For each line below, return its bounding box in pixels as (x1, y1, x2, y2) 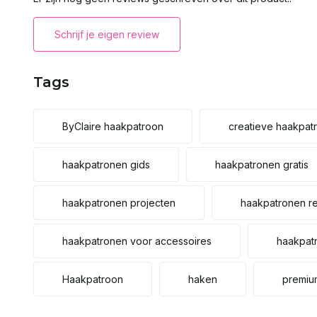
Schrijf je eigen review (54, 28, 159, 40)
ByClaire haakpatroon (62, 120, 163, 132)
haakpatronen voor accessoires (62, 235, 212, 247)
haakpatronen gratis (215, 158, 309, 171)
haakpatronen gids (62, 158, 150, 171)
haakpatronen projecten (62, 197, 175, 209)
